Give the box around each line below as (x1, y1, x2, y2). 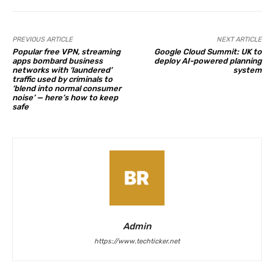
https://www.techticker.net (94, 237, 180, 246)
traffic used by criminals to (12, 75, 113, 84)
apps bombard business (12, 56, 103, 66)
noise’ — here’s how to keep (12, 93, 118, 103)
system (232, 65, 262, 75)
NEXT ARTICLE (216, 35, 262, 44)
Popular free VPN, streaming (12, 47, 120, 57)
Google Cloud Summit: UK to (154, 47, 262, 57)
